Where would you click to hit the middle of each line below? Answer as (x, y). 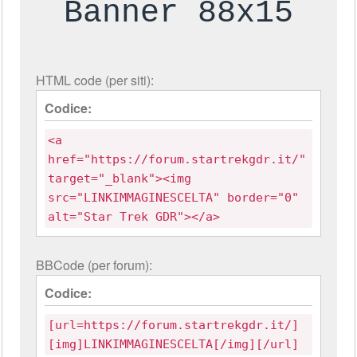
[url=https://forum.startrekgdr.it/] (174, 325)
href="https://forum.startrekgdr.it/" (177, 159)
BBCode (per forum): (94, 265)
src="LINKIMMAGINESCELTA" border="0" (174, 197)
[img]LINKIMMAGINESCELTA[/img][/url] (174, 344)
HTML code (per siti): (95, 80)
